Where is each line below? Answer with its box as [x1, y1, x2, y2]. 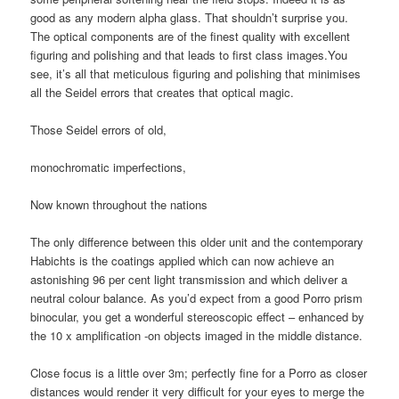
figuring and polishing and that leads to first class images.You [30, 45, 348, 63]
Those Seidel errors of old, [30, 120, 167, 138]
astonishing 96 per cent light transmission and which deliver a [30, 271, 348, 289]
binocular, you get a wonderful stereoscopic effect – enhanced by [30, 308, 365, 326]
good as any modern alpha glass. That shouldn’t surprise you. [30, 8, 349, 26]
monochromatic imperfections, [30, 158, 187, 175]
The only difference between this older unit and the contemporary [30, 233, 364, 251]
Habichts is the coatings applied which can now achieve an [30, 252, 335, 270]
